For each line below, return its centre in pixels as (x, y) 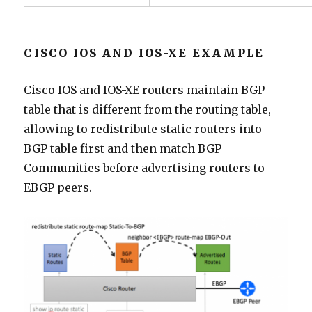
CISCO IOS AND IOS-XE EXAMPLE (144, 53)
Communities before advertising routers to (145, 168)
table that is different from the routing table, (148, 110)
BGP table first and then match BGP (123, 149)
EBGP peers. (58, 188)
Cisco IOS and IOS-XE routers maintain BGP (145, 90)
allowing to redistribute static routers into (143, 129)
